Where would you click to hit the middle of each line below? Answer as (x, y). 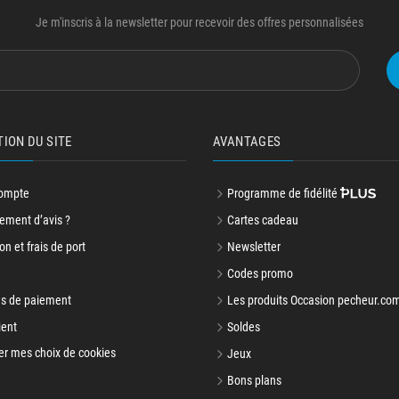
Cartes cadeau (263, 220)
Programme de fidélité (284, 193)
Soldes (244, 327)
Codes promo (260, 273)
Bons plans (254, 380)
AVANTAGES (247, 142)
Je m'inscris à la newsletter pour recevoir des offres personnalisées (199, 22)
